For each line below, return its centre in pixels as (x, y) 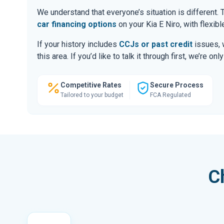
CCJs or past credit (156, 44)
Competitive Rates (91, 85)
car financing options (77, 24)
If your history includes (78, 44)
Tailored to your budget (92, 95)
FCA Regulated (170, 95)
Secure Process (177, 85)
